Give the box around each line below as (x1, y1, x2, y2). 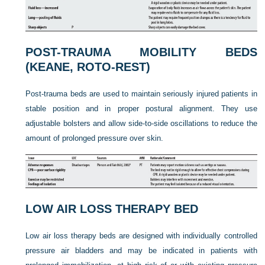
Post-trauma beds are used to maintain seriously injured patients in (25, 89, 257, 98)
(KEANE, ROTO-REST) (25, 60, 151, 73)
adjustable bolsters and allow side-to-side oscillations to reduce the (25, 118, 257, 128)
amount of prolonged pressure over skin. (25, 133, 164, 143)
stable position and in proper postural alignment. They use (25, 104, 257, 113)
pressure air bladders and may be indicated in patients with (25, 246, 257, 256)
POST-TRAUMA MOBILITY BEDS (25, 45, 257, 59)
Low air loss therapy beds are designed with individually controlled (25, 231, 257, 241)
